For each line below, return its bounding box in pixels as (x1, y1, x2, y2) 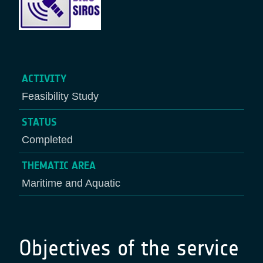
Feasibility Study (21, 90, 99, 103)
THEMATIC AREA (21, 159, 96, 172)
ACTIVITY (21, 72, 66, 86)
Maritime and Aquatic (21, 177, 120, 189)
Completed (21, 134, 73, 146)
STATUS (21, 116, 57, 129)
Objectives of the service (19, 235, 239, 262)
